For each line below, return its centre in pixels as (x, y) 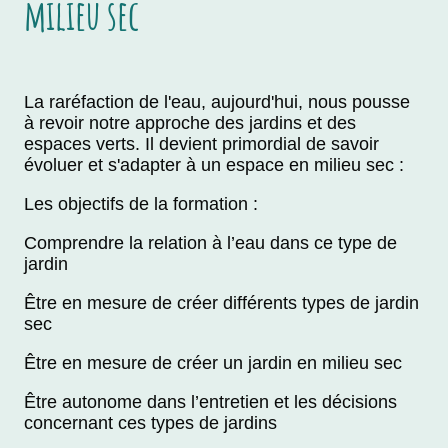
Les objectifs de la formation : (143, 204)
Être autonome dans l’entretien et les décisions (210, 402)
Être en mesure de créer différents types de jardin (221, 303)
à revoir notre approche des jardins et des (190, 123)
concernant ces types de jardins (150, 423)
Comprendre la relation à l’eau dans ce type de (210, 243)
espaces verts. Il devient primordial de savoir (201, 144)
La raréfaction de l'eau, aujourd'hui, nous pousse (217, 102)
